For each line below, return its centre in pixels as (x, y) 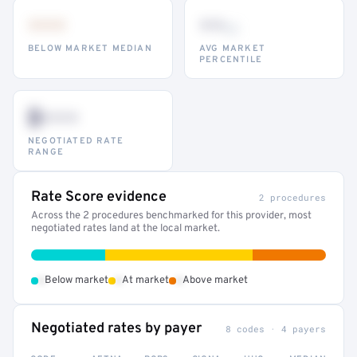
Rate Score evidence (99, 197)
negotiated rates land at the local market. (126, 229)
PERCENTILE (231, 60)
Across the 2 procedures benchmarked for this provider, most (171, 216)
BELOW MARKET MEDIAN (90, 49)
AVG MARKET (232, 49)
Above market (215, 280)
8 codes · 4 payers (276, 329)
